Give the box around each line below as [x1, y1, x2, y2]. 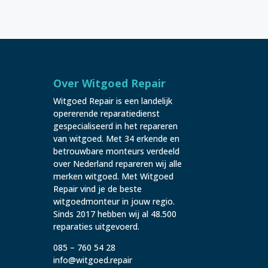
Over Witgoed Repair [53, 75, 166, 90]
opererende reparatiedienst [53, 107, 160, 119]
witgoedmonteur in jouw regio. [53, 195, 175, 207]
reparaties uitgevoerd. [53, 220, 140, 232]
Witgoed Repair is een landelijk [53, 95, 173, 106]
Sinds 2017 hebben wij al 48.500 [53, 208, 177, 220]
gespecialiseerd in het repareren [53, 120, 178, 132]
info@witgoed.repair [53, 254, 133, 266]
